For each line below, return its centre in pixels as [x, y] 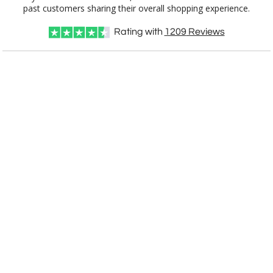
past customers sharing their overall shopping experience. [136, 9]
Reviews [205, 32]
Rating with [139, 32]
